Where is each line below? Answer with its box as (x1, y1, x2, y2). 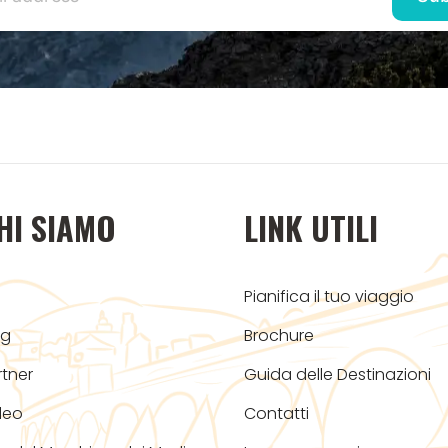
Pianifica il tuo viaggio (244, 284, 414, 308)
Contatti (244, 401, 309, 425)
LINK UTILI (244, 203, 378, 251)
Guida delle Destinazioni (244, 362, 431, 386)
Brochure (244, 323, 314, 347)
